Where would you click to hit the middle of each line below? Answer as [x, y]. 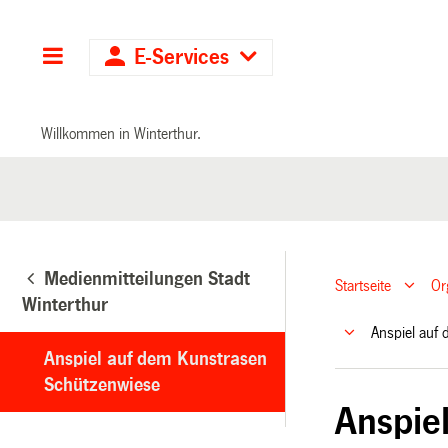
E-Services [182, 57]
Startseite [363, 286]
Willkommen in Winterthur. [121, 133]
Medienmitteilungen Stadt [147, 278]
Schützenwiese [102, 384]
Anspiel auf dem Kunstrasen [155, 358]
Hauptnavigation [141, 57]
